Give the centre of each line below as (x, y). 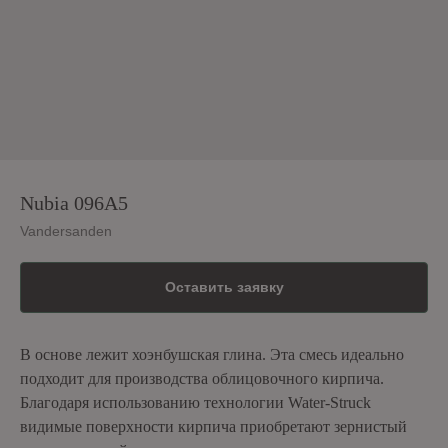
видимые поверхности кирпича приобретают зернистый (213, 427)
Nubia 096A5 (74, 203)
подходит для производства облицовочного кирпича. (202, 379)
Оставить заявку (224, 287)
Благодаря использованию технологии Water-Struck (195, 403)
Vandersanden (66, 231)
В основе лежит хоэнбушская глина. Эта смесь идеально (212, 355)
